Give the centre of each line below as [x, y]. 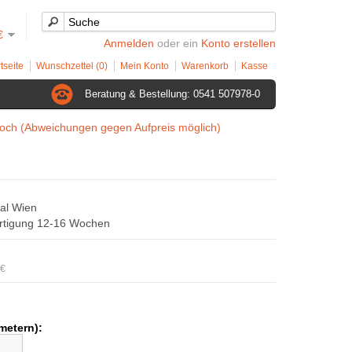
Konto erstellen [238, 43]
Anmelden [129, 43]
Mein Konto [145, 66]
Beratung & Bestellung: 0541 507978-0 [172, 94]
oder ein [178, 43]
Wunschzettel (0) [72, 66]
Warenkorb [205, 66]
